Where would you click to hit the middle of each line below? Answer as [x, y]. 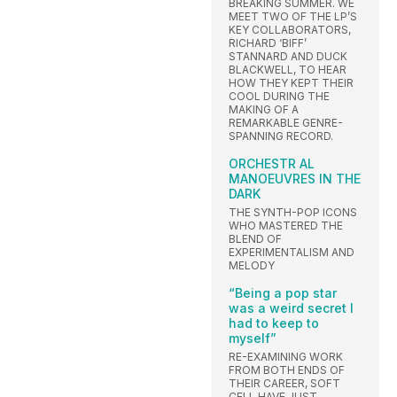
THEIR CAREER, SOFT [284, 384]
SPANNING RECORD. [281, 136]
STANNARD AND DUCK [288, 57]
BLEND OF [255, 239]
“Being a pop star [283, 293]
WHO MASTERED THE [286, 226]
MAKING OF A [264, 110]
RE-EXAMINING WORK [286, 357]
